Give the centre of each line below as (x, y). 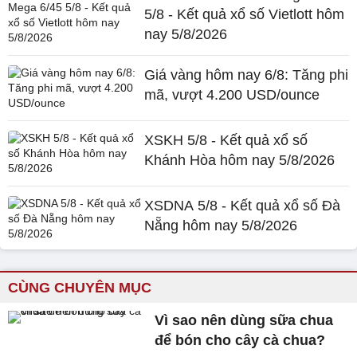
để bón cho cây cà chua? (240, 340)
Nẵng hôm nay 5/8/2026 (221, 226)
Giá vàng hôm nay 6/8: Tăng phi (247, 75)
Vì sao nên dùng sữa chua (244, 320)
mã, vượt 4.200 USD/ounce (232, 95)
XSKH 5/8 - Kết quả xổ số (226, 140)
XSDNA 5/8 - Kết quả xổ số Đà (243, 206)
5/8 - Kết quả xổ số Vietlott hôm (245, 14)
